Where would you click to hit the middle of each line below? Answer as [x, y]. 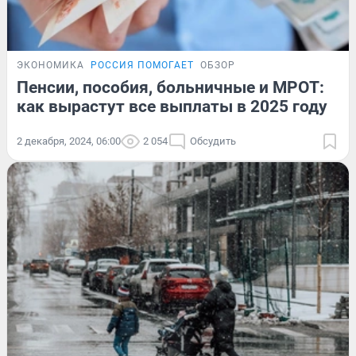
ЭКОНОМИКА [50, 65]
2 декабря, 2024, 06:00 [69, 141]
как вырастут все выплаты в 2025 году [172, 106]
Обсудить [213, 141]
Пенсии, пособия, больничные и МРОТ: [170, 87]
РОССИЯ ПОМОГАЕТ [142, 65]
